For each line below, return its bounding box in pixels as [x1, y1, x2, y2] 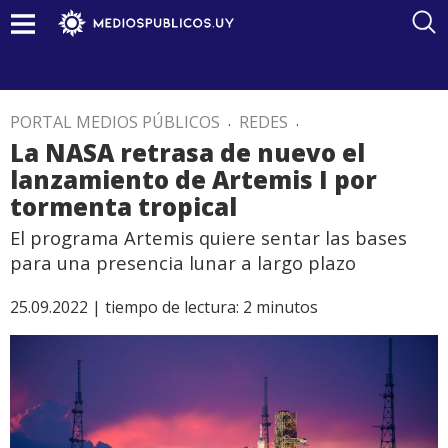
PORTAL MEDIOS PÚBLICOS [10, 111, 220, 133]
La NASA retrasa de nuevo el [10, 136, 365, 169]
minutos [256, 296, 318, 318]
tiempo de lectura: [105, 296, 239, 318]
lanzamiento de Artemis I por [10, 163, 377, 196]
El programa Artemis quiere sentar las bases [10, 225, 407, 250]
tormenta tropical [10, 190, 237, 223]
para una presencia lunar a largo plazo [10, 250, 356, 275]
